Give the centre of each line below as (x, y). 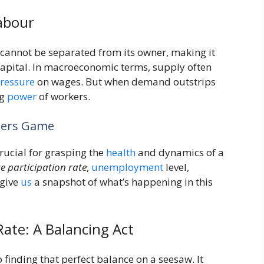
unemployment (127, 167)
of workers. (63, 97)
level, (176, 167)
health (121, 152)
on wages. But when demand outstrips (125, 82)
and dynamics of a (180, 152)
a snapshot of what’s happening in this (122, 181)
